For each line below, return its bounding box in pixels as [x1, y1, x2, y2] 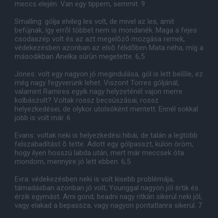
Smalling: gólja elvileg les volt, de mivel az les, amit [15, 17, 174, 26]
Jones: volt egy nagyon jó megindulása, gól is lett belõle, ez [15, 70, 203, 78]
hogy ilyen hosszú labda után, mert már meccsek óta [15, 148, 184, 157]
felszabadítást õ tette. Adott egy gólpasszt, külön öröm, [15, 140, 193, 148]
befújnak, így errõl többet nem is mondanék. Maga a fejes [15, 26, 197, 35]
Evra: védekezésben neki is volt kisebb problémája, [15, 175, 174, 183]
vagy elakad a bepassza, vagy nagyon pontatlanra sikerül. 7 [15, 201, 202, 210]
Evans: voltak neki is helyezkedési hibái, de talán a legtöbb [15, 131, 198, 140]
